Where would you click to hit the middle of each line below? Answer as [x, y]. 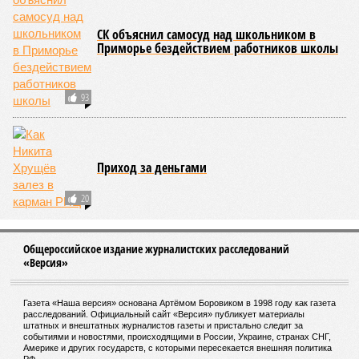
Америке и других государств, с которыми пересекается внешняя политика [177, 348]
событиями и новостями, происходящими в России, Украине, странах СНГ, [177, 337]
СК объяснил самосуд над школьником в [206, 34]
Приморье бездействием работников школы [218, 48]
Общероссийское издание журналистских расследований [156, 249]
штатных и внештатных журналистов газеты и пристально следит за [163, 325]
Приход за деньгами [152, 167]
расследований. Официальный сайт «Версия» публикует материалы [164, 314]
